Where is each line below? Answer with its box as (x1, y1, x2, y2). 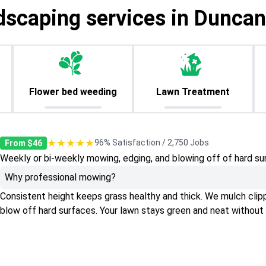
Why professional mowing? (5, 171, 116, 183)
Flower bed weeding (28, 85, 117, 97)
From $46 (5, 138, 42, 148)
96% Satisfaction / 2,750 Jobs (94, 138, 209, 148)
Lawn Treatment (156, 85, 230, 97)
